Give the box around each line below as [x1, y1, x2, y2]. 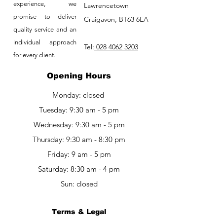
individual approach [13, 38, 76, 46]
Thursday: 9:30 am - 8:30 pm [33, 135, 125, 145]
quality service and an [13, 26, 76, 34]
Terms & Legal [51, 208, 107, 216]
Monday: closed [52, 90, 106, 100]
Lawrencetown [84, 1, 129, 10]
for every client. [13, 51, 57, 59]
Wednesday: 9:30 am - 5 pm [33, 120, 125, 130]
